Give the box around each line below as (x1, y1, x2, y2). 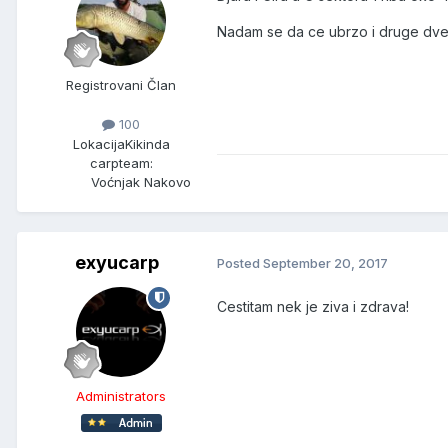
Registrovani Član (66, 77, 176, 94)
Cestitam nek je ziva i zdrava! (217, 297, 409, 315)
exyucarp (75, 251, 159, 273)
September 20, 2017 (263, 255, 388, 272)
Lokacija (72, 135, 125, 152)
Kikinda (124, 135, 170, 152)
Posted (217, 255, 263, 272)
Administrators (76, 387, 166, 404)
